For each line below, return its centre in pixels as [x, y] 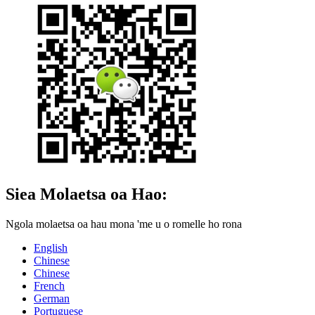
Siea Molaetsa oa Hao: [86, 194]
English [51, 247]
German [52, 298]
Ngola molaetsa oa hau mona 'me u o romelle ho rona [124, 224]
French [49, 285]
